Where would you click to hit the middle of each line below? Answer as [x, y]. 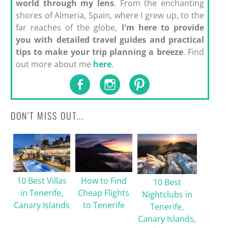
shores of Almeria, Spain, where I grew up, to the [110, 16]
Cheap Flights [104, 193]
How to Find [104, 180]
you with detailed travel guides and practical [110, 40]
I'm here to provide [163, 28]
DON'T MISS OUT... [47, 115]
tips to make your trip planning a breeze [99, 52]
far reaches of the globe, [68, 28]
